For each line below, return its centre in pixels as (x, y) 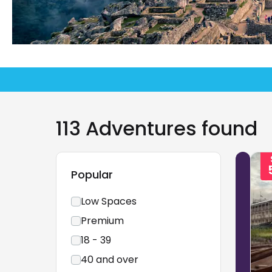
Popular (92, 175)
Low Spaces (109, 201)
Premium (102, 221)
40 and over (110, 260)
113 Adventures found (157, 128)
